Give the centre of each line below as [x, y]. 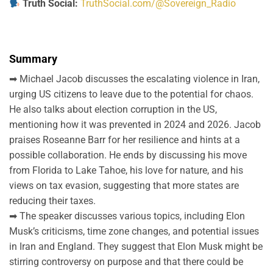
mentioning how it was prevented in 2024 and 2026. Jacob [135, 124]
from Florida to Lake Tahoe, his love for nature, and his [126, 170]
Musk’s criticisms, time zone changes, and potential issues [134, 231]
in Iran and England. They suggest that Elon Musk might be [136, 246]
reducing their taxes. [52, 200]
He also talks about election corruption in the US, [113, 109]
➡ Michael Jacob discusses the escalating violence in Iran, [134, 79]
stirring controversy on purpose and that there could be [126, 261]
